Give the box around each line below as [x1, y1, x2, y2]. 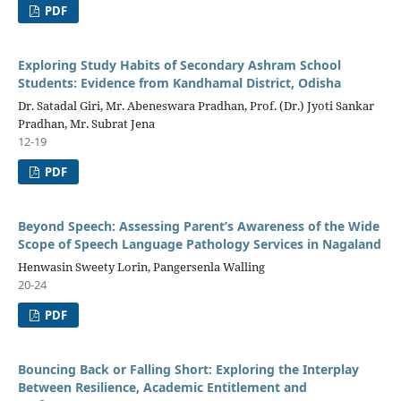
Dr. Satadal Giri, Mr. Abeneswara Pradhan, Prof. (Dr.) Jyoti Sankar [17, 98, 374, 115]
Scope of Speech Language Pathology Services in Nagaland [17, 235, 381, 252]
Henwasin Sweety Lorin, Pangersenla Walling [17, 258, 265, 275]
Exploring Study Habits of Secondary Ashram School [17, 56, 341, 74]
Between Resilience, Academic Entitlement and [17, 378, 307, 396]
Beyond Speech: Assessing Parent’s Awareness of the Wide [17, 218, 380, 235]
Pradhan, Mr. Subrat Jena [17, 115, 155, 132]
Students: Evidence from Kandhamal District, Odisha [17, 74, 341, 92]
